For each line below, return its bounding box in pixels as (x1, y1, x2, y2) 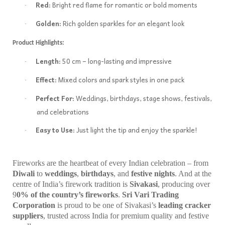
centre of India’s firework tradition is (13, 180, 130, 188)
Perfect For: (36, 93, 74, 103)
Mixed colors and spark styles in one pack (57, 74, 184, 85)
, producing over (158, 180, 210, 188)
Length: (36, 56, 61, 66)
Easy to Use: (36, 125, 75, 135)
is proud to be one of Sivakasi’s (55, 201, 158, 209)
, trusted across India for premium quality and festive (43, 211, 209, 220)
